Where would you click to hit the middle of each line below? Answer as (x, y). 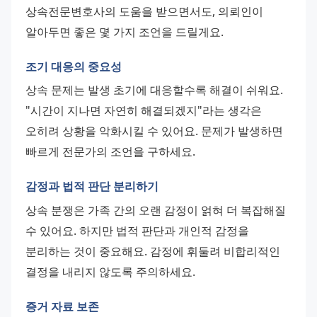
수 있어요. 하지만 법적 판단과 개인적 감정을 (137, 230)
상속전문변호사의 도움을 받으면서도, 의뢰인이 (144, 11)
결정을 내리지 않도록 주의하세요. (110, 271)
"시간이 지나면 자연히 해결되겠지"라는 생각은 (144, 111)
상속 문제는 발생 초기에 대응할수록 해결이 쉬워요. (154, 90)
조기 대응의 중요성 (74, 66)
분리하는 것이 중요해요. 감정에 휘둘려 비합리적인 (153, 251)
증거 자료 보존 (62, 306)
